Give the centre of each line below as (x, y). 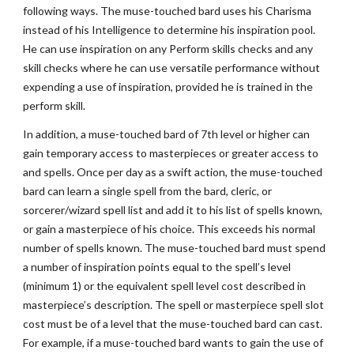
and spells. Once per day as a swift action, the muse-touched (173, 172)
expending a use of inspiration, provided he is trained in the (168, 87)
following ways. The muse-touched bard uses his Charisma (168, 11)
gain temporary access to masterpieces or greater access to (171, 153)
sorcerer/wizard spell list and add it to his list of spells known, (173, 210)
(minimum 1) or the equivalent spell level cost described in (165, 286)
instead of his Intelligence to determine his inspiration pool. (169, 30)
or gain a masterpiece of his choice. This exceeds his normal (169, 229)
